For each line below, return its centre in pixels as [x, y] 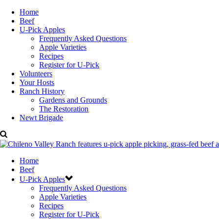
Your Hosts [37, 82]
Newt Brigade [41, 118]
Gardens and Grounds [73, 100]
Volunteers [36, 74]
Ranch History [42, 91]
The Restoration [64, 109]
